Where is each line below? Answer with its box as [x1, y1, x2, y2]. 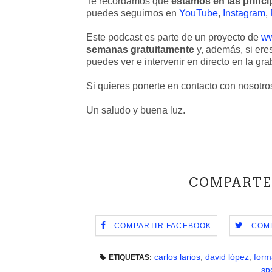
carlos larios [154, 252, 200, 262]
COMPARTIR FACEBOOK [114, 222, 212, 231]
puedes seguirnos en [86, 8, 179, 18]
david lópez [205, 252, 249, 262]
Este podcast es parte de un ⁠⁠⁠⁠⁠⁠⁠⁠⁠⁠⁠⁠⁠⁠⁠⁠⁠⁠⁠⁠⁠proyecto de [86, 32, 261, 42]
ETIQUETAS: [108, 253, 152, 262]
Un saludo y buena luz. [86, 105, 185, 115]
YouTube [179, 8, 218, 18]
